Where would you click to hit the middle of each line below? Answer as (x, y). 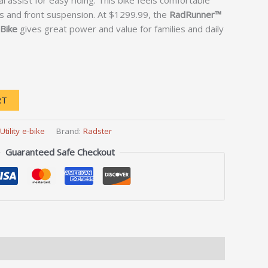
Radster (98, 131)
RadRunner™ (195, 15)
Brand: (70, 131)
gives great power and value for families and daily (121, 29)
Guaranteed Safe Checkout (60, 152)
